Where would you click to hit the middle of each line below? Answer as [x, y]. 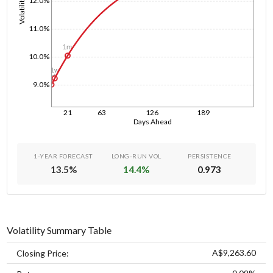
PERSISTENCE [210, 156]
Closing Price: [43, 253]
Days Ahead [153, 121]
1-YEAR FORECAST [63, 156]
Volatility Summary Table [59, 230]
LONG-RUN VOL [136, 156]
